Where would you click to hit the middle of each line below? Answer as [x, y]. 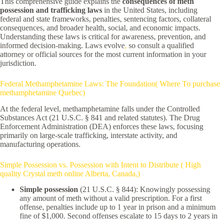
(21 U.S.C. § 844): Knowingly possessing [144, 190]
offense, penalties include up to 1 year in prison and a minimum [118, 207]
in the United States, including [150, 10]
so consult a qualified [160, 45]
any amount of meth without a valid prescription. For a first [111, 198]
